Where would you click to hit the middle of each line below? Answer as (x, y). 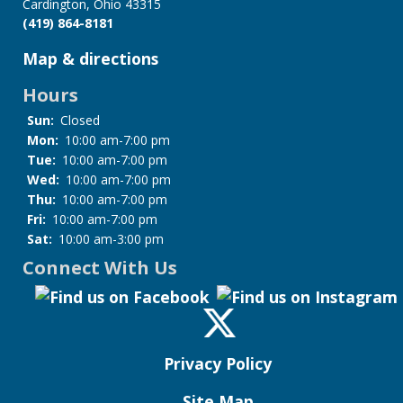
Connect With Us (100, 268)
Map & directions (90, 59)
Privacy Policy (218, 364)
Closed (80, 121)
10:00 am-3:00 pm (111, 239)
